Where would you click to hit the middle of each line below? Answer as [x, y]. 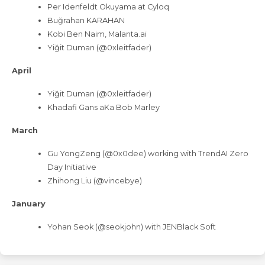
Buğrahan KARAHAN [86, 21]
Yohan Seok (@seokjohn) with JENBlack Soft [132, 227]
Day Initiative [72, 167]
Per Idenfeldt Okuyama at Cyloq [108, 7]
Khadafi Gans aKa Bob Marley [104, 108]
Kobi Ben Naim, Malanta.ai [97, 34]
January [29, 204]
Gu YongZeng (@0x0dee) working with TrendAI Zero [148, 154]
